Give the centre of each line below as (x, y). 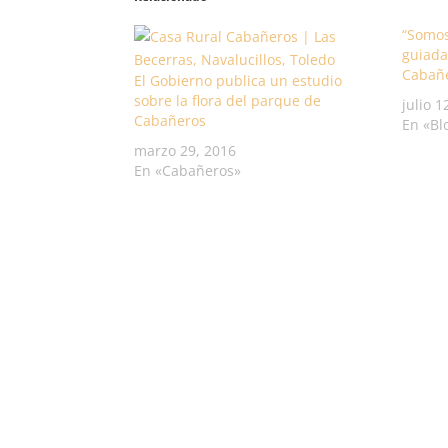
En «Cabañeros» (188, 170)
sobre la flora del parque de (228, 100)
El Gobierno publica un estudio (238, 80)
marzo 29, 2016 (185, 150)
